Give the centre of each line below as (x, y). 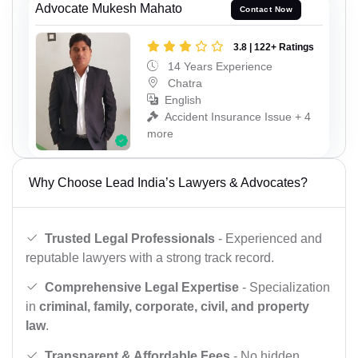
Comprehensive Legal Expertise (142, 288)
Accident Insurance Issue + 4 (238, 116)
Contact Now (266, 10)
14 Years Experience (219, 66)
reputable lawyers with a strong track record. (150, 257)
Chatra (183, 83)
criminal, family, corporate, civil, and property (174, 307)
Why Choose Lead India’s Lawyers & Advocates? (168, 183)
